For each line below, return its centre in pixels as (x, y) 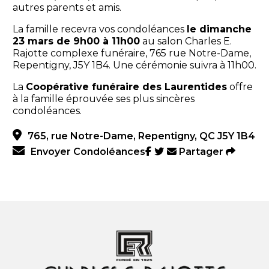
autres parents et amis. (67, 8)
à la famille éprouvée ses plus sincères (103, 99)
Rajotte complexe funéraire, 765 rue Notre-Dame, (131, 53)
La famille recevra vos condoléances (99, 29)
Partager (201, 152)
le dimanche (219, 29)
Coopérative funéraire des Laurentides (126, 87)
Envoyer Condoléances (88, 152)
